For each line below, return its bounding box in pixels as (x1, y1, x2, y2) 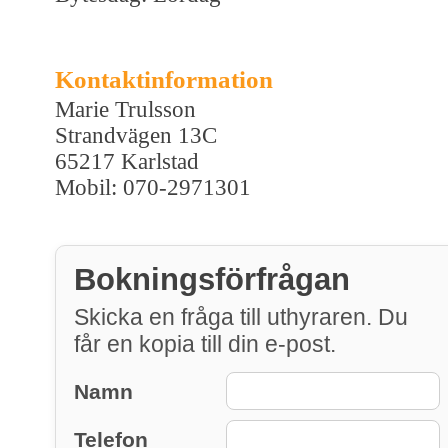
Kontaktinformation (55, 65, 273, 93)
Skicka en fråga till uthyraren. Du (74, 303, 408, 330)
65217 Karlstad (55, 148, 199, 174)
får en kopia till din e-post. (74, 330, 336, 357)
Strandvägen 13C (55, 122, 217, 148)
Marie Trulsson (55, 96, 196, 122)
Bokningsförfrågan (74, 261, 350, 297)
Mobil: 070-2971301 (55, 174, 251, 200)
